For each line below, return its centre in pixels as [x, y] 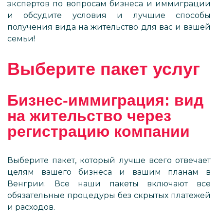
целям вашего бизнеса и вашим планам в [109, 172]
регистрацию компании [99, 131]
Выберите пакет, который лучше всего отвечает [109, 160]
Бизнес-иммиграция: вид [105, 100]
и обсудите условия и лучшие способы [109, 15]
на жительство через [89, 116]
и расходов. [31, 207]
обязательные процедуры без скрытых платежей [109, 195]
